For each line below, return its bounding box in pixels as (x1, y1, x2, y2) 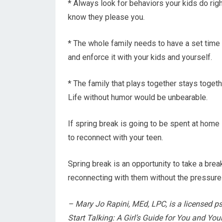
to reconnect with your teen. (68, 133, 163, 142)
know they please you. (68, 12, 145, 22)
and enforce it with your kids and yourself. (68, 53, 212, 62)
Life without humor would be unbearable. (68, 93, 208, 102)
